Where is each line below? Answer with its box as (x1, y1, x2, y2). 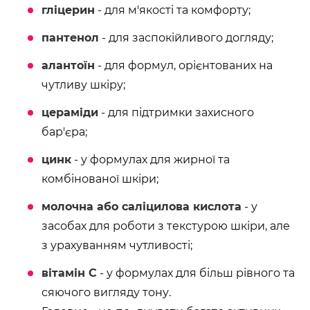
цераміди (42, 106, 98, 119)
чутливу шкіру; (42, 78, 125, 91)
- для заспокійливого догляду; (99, 31, 273, 44)
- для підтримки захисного (98, 106, 254, 119)
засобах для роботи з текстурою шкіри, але (42, 219, 290, 232)
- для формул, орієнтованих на (95, 59, 273, 72)
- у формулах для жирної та (71, 153, 230, 166)
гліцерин (42, 3, 95, 17)
